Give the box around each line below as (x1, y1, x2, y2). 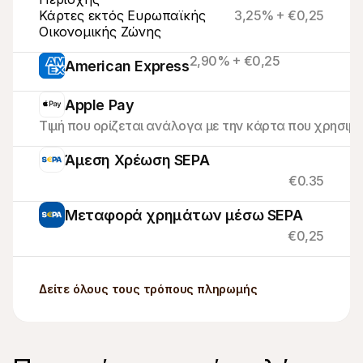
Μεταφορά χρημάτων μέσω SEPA (65, 206, 303, 224)
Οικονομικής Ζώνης (39, 23, 161, 40)
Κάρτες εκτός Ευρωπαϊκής (39, 7, 206, 23)
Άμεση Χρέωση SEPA (65, 151, 210, 169)
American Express (65, 57, 190, 75)
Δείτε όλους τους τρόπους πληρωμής (39, 282, 258, 296)
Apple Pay (65, 96, 135, 113)
